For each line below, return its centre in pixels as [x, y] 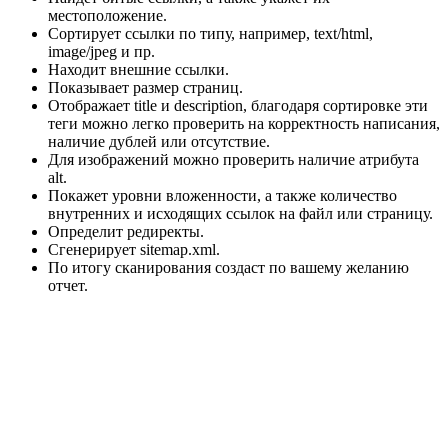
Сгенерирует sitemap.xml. [134, 249]
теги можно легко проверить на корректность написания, [244, 123]
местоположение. [107, 15]
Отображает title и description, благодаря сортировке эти [238, 105]
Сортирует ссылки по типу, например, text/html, [210, 33]
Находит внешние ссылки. [138, 69]
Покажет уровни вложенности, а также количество [222, 195]
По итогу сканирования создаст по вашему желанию [228, 267]
